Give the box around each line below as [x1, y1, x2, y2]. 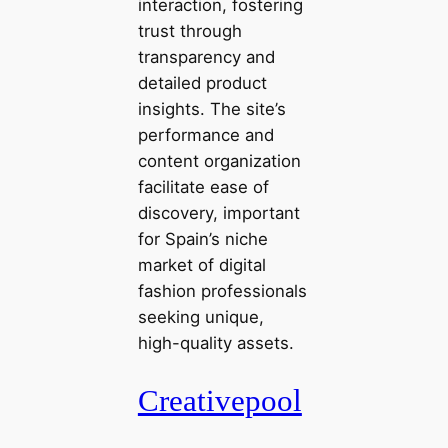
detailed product [137, 73, 267, 94]
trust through [137, 21, 242, 42]
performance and [137, 125, 274, 146]
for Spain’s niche [137, 229, 268, 250]
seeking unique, [137, 307, 264, 328]
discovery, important [137, 203, 300, 224]
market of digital [137, 255, 266, 276]
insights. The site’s [137, 99, 286, 120]
